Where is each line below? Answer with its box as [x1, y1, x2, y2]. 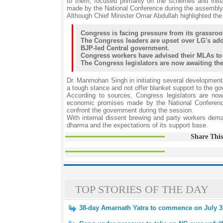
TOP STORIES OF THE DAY [75, 183, 209, 196]
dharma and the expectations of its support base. [67, 121, 208, 129]
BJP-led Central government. [81, 44, 169, 52]
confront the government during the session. [67, 107, 194, 114]
